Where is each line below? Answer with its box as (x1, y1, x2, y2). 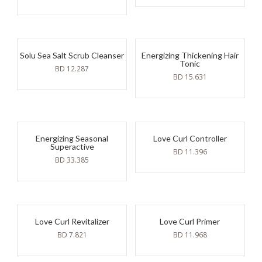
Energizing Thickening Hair (141, 50, 239, 61)
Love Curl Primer (160, 216, 220, 226)
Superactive (50, 142, 94, 152)
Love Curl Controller (153, 133, 227, 144)
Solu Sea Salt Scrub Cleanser (20, 50, 125, 61)
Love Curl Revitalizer (35, 216, 109, 226)
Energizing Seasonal (36, 133, 109, 144)
